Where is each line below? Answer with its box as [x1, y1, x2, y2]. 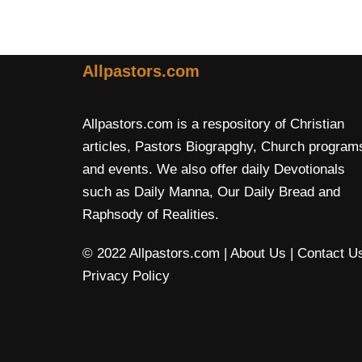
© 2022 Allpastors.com [82, 245, 224, 261]
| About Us [224, 245, 286, 261]
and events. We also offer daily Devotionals [82, 161, 345, 177]
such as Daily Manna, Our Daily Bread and [82, 183, 340, 200]
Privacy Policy [82, 267, 170, 284]
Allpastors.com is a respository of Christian [82, 116, 344, 132]
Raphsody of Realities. [82, 206, 219, 222]
